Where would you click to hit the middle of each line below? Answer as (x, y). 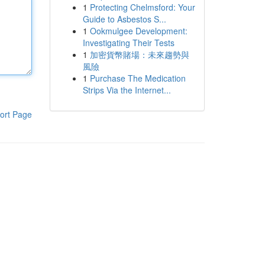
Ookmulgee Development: (138, 31)
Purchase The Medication (138, 78)
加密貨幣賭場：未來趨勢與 (139, 54)
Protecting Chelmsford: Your (142, 7)
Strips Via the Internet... (127, 90)
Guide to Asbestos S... (124, 19)
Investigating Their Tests (128, 43)
